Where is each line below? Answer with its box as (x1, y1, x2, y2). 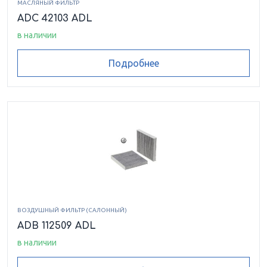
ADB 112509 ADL (17, 221, 96, 232)
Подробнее (108, 58, 159, 69)
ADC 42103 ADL (17, 13, 92, 24)
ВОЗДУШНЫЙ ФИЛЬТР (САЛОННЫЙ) (17, 207, 127, 214)
